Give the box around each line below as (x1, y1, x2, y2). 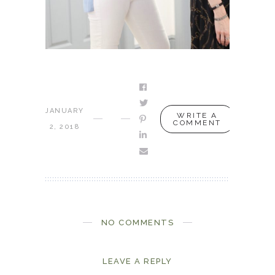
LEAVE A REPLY (103, 256, 172, 266)
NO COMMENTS (101, 217, 174, 227)
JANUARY (45, 106, 84, 115)
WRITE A (177, 110, 218, 120)
